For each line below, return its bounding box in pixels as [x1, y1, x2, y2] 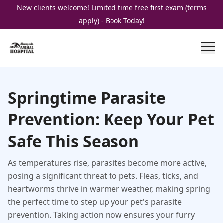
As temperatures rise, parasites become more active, [8, 157, 207, 168]
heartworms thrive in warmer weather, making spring [8, 183, 210, 194]
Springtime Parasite [8, 87, 166, 108]
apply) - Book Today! [78, 16, 145, 25]
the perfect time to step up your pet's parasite [8, 196, 182, 207]
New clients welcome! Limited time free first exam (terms [16, 3, 207, 12]
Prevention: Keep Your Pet [8, 109, 214, 130]
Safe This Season [8, 130, 139, 152]
